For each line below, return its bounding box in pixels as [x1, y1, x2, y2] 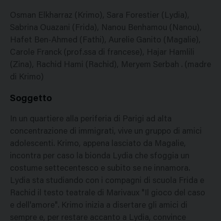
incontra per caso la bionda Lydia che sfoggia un [10, 152, 189, 161]
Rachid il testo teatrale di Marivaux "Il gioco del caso [10, 189, 205, 198]
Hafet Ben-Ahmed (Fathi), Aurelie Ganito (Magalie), [10, 36, 201, 45]
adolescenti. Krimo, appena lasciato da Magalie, [10, 140, 186, 149]
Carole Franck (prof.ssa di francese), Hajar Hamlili [10, 48, 194, 57]
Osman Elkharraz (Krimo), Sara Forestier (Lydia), [10, 11, 189, 20]
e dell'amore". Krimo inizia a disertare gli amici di [10, 202, 187, 211]
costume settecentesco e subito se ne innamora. [10, 165, 190, 174]
